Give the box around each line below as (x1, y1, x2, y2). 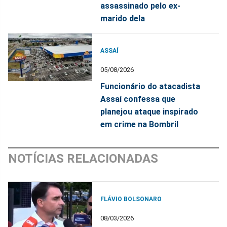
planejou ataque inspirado (100, 106, 199, 117)
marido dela (100, 13, 145, 23)
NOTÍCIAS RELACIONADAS (8, 151, 158, 166)
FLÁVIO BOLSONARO (100, 195, 162, 203)
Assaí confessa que (100, 94, 176, 104)
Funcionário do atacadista (100, 81, 201, 91)
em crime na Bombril (100, 119, 179, 129)
